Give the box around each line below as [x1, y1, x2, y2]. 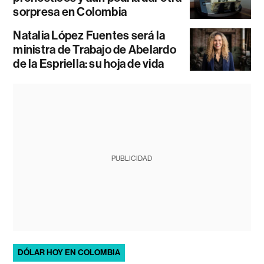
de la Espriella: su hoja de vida [13, 57, 164, 71]
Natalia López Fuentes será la [13, 28, 166, 43]
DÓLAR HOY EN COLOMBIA [18, 247, 121, 258]
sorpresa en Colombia [13, 5, 127, 19]
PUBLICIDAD [111, 154, 153, 163]
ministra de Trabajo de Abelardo [13, 42, 176, 57]
